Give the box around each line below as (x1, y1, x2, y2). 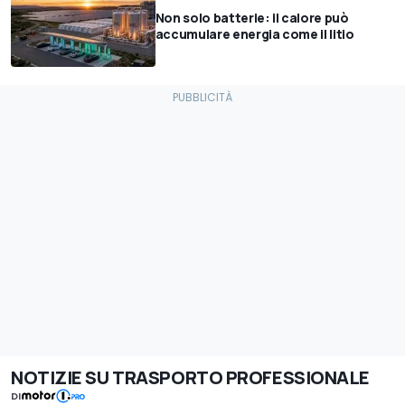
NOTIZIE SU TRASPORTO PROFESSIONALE (11, 364, 371, 390)
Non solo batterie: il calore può (155, 8, 349, 26)
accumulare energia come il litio (155, 24, 354, 42)
